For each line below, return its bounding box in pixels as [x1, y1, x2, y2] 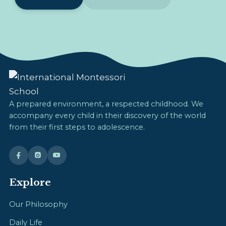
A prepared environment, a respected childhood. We [9, 99, 203, 109]
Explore [9, 176, 51, 188]
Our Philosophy [9, 199, 68, 209]
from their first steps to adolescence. [9, 123, 145, 132]
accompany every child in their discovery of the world [9, 111, 206, 121]
